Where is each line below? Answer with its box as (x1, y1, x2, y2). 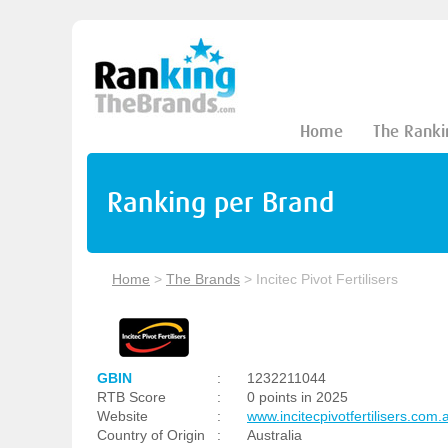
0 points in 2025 (247, 389, 348, 405)
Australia (247, 427, 302, 443)
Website (97, 408, 148, 424)
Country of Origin (97, 427, 205, 443)
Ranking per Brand (107, 186, 334, 219)
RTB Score (97, 389, 166, 405)
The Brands (166, 271, 240, 287)
